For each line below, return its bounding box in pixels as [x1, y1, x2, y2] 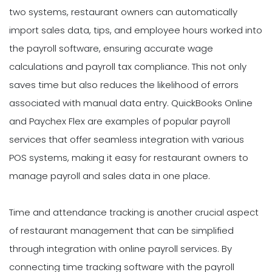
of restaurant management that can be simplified [9, 223, 234, 237]
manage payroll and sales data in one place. [9, 169, 210, 182]
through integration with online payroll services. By [9, 242, 232, 255]
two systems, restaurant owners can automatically [9, 5, 237, 18]
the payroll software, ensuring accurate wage [9, 41, 213, 55]
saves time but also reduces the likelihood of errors [9, 78, 239, 91]
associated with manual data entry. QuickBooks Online [9, 96, 253, 109]
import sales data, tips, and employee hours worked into [9, 23, 262, 36]
